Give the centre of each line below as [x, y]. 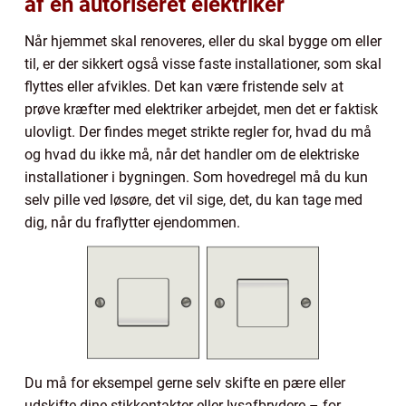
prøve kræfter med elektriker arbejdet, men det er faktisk [201, 109]
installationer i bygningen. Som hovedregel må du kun [196, 177]
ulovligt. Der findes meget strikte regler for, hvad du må [198, 131]
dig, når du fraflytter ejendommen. [132, 222]
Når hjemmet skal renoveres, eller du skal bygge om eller [203, 41]
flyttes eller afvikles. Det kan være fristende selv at [184, 86]
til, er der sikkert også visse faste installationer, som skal [203, 63]
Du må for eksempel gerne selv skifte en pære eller [185, 382]
